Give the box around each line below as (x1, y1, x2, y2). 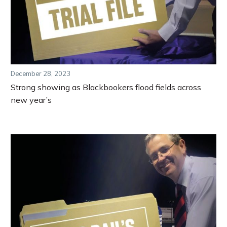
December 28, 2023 (11, 69, 70, 78)
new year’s (11, 95, 52, 105)
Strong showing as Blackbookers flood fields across (11, 82, 201, 93)
